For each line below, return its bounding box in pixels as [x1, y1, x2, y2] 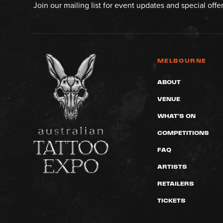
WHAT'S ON [157, 112, 196, 119]
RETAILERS [157, 180, 194, 187]
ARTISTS [157, 163, 187, 170]
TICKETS [157, 197, 186, 204]
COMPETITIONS [157, 129, 209, 136]
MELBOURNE [157, 57, 207, 64]
